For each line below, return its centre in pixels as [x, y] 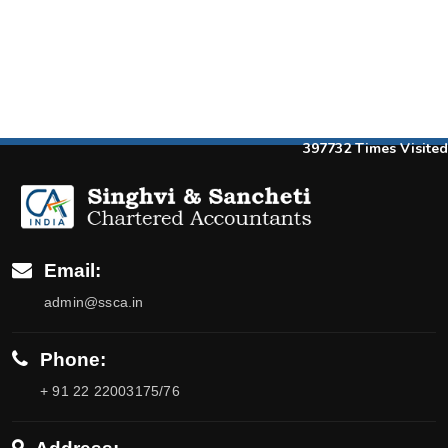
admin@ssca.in [94, 302]
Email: [72, 271]
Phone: [73, 360]
